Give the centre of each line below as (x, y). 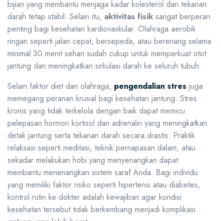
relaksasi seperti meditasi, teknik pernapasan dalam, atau (101, 148)
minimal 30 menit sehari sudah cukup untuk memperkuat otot (107, 54)
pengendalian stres (150, 86)
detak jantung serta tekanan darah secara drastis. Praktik (101, 136)
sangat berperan (182, 17)
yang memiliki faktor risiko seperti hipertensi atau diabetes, (104, 185)
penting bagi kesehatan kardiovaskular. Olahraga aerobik (102, 29)
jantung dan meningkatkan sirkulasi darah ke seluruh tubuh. (104, 66)
